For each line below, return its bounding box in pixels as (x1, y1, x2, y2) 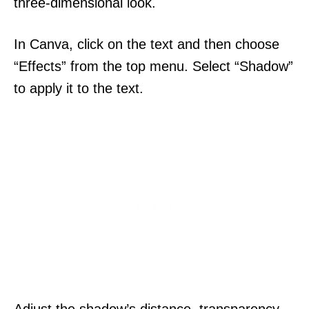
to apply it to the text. (14, 80, 143, 96)
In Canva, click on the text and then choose (14, 36, 279, 52)
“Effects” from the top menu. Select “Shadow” (14, 58, 293, 74)
